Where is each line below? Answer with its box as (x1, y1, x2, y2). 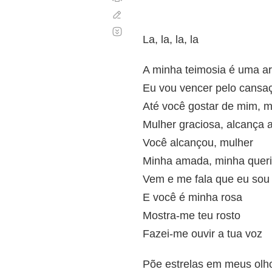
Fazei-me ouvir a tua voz (143, 228, 262, 240)
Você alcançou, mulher (143, 137, 253, 149)
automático (123, 31, 169, 41)
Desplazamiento (123, 21, 188, 32)
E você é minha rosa (143, 191, 242, 203)
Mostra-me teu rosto (143, 209, 240, 222)
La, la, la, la (143, 33, 199, 46)
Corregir (123, 9, 158, 19)
